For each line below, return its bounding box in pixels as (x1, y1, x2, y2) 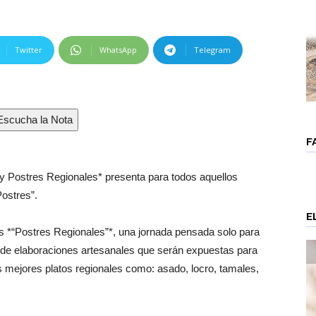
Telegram (194, 44, 231, 55)
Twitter (15, 44, 42, 55)
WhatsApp (99, 44, 137, 55)
